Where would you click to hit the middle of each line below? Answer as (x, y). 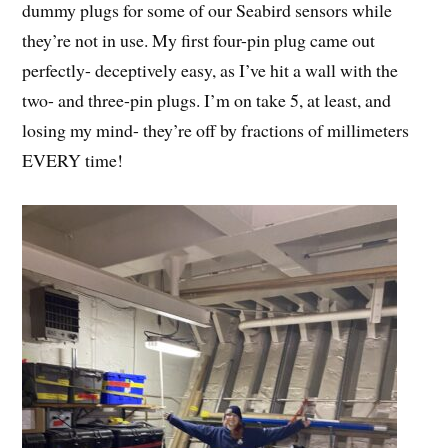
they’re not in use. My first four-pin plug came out (199, 40)
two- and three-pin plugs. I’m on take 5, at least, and (207, 100)
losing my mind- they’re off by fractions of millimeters (216, 130)
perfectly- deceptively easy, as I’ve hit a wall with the (210, 70)
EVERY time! (73, 160)
